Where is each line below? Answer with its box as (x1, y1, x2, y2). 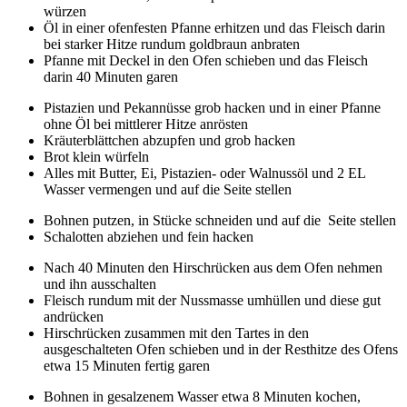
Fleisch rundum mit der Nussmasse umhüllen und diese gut (44, 293, 381, 309)
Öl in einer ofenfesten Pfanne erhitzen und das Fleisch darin (44, 20, 385, 36)
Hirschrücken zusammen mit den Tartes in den (44, 325, 309, 342)
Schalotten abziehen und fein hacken (44, 229, 253, 245)
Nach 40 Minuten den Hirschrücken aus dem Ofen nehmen (44, 260, 382, 276)
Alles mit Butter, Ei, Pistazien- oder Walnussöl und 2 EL (44, 165, 365, 182)
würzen (44, 4, 86, 20)
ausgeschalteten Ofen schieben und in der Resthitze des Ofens (44, 342, 398, 358)
